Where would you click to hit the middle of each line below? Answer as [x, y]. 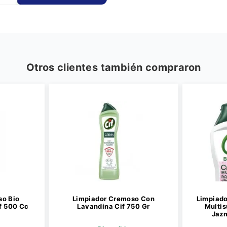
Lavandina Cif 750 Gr [113, 206]
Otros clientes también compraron [113, 67]
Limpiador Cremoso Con [113, 199]
